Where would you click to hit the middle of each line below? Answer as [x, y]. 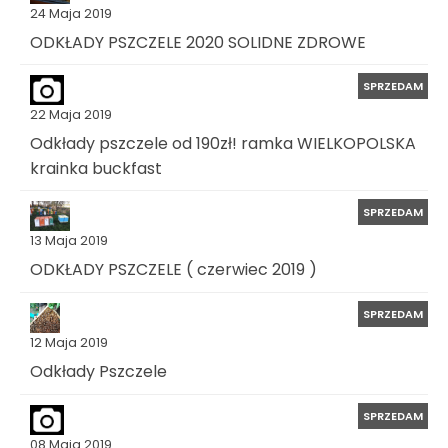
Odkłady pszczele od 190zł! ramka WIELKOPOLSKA [223, 143]
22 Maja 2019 [71, 115]
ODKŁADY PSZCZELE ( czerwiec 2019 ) [173, 269]
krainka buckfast [96, 168]
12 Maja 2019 [69, 342]
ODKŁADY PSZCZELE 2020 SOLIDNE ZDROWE [198, 42]
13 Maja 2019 [69, 241]
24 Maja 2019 [71, 13]
